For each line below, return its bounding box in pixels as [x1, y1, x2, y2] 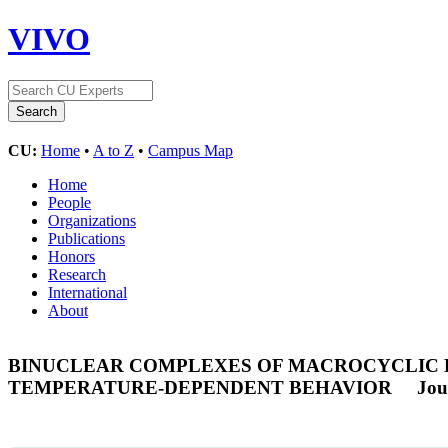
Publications [48, 229, 125, 247]
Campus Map [148, 141, 233, 159]
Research [48, 265, 106, 283]
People [48, 193, 91, 211]
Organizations [48, 211, 136, 229]
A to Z [93, 141, 134, 159]
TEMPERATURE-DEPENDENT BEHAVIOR [8, 376, 397, 398]
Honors [48, 247, 95, 265]
